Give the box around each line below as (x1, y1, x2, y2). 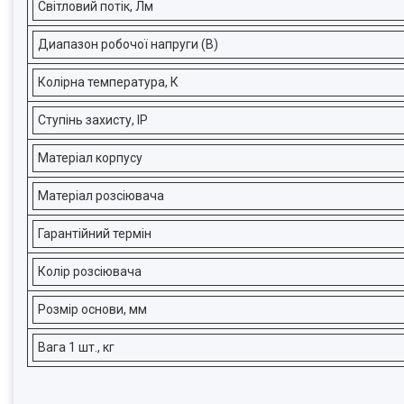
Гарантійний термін (38, 226, 151, 241)
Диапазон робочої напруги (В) (38, 37, 218, 51)
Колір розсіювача (38, 264, 142, 279)
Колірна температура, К (38, 75, 179, 89)
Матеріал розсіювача (38, 188, 164, 203)
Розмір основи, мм (38, 302, 147, 317)
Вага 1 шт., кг (38, 340, 115, 354)
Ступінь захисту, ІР (38, 113, 148, 127)
